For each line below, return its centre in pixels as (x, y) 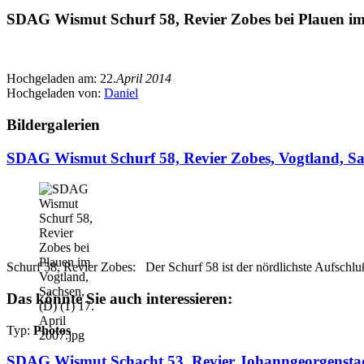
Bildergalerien (53, 124)
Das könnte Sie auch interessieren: (119, 299)
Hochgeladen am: (53, 79)
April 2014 (144, 79)
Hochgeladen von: (55, 93)
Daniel (121, 93)
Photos (52, 330)
